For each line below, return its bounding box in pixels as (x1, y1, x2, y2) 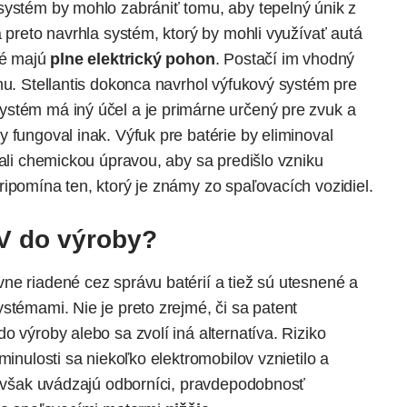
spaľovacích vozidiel (225, 177, 369, 196)
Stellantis (21, 75, 86, 94)
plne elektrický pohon (50, 50, 215, 69)
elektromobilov (150, 350, 254, 369)
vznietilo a (253, 350, 329, 369)
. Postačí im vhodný (214, 50, 355, 69)
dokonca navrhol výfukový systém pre (85, 75, 357, 94)
